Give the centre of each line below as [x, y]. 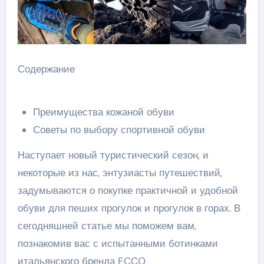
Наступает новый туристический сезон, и [113, 155]
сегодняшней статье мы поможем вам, [107, 226]
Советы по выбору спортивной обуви [119, 130]
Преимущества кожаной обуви [103, 112]
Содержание [46, 69]
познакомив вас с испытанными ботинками [118, 244]
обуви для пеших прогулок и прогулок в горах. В [129, 208]
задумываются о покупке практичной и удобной [128, 191]
